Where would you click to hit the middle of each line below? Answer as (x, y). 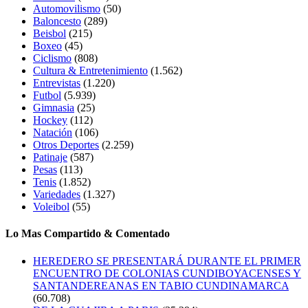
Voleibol (51, 207)
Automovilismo (67, 9)
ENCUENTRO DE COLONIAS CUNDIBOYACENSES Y (167, 273)
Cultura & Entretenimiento (90, 71)
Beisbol (49, 34)
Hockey (50, 120)
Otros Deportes (66, 145)
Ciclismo (52, 58)
